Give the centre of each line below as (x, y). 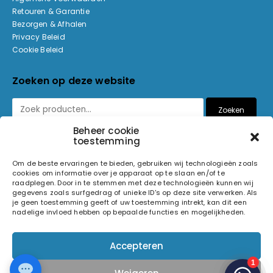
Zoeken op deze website (74, 81)
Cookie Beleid (38, 50)
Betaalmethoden (55, 151)
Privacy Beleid (39, 37)
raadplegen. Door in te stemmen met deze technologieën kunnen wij (133, 183)
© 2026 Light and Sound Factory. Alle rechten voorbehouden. (135, 234)
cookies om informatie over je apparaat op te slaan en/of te (119, 173)
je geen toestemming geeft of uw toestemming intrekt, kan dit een (129, 202)
